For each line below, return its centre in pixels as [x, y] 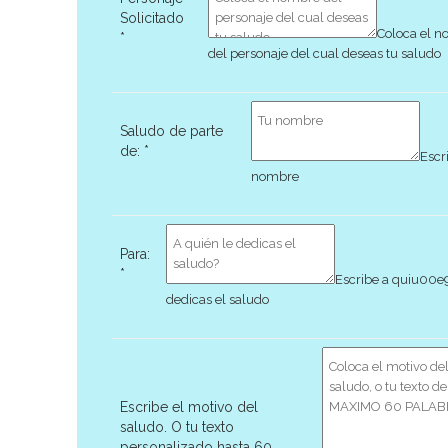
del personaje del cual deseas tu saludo [324, 53]
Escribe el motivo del [188, 407]
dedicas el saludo [217, 299]
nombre [274, 176]
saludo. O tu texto [176, 427]
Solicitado [151, 18]
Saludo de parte [171, 131]
